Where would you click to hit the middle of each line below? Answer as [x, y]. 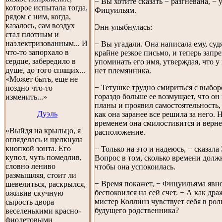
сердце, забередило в [41, 61]
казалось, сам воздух [40, 26]
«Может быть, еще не [42, 79]
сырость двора [30, 202]
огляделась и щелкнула [44, 139]
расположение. [120, 132]
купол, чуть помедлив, [44, 157]
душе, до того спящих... [45, 70]
